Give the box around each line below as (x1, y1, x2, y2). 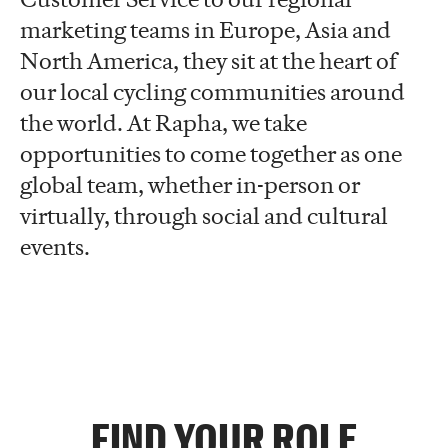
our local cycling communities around (20, 77, 405, 106)
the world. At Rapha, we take (20, 108, 307, 137)
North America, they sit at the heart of (20, 46, 397, 75)
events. (20, 232, 90, 261)
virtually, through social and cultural (20, 201, 388, 230)
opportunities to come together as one (20, 139, 402, 168)
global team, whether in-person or (20, 170, 360, 199)
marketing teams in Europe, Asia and (20, 15, 391, 44)
